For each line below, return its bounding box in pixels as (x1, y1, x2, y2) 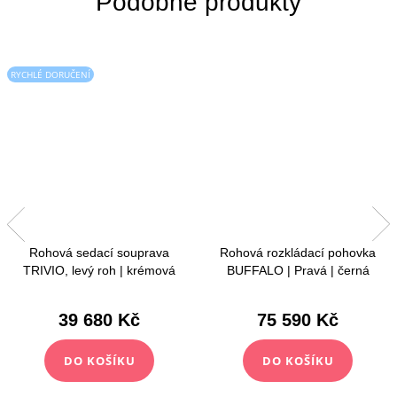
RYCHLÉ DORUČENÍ (11, 67, 90, 81)
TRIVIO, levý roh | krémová (23, 263, 175, 278)
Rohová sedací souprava (29, 245, 169, 261)
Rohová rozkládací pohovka (220, 245, 376, 261)
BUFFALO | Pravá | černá (226, 263, 370, 278)
